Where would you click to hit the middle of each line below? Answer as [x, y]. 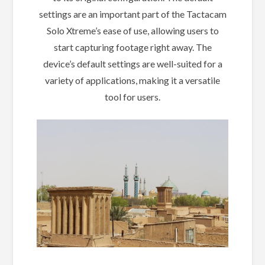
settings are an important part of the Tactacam [132, 14]
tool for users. [132, 97]
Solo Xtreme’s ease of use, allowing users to [132, 31]
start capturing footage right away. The [132, 47]
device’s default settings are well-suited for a [132, 64]
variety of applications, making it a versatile [132, 80]
